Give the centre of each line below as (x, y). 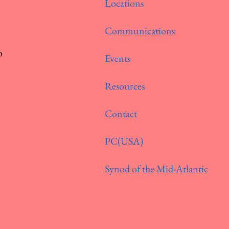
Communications (140, 31)
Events (118, 58)
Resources (125, 86)
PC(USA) (124, 141)
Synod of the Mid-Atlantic (157, 169)
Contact (121, 113)
